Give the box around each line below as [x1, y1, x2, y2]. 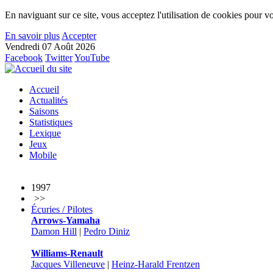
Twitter [45, 52, 73, 63]
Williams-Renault [31, 248, 103, 258]
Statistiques [29, 117, 73, 127]
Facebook [5, 52, 43, 63]
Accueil [29, 84, 59, 94]
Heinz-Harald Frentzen [112, 259, 200, 269]
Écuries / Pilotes [31, 204, 93, 214]
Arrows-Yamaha [31, 215, 100, 225]
